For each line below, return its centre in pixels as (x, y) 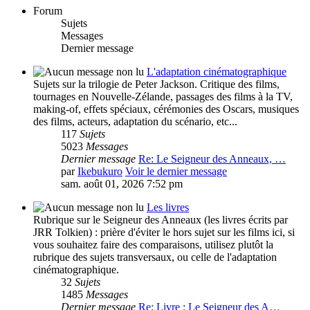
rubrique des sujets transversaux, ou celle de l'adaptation (155, 257)
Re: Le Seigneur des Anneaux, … (212, 159)
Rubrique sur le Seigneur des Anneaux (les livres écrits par (161, 220)
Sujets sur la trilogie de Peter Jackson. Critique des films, (156, 84)
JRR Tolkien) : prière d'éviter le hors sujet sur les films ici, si (164, 232)
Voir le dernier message (176, 172)
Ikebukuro (100, 172)
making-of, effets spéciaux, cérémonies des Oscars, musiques (166, 109)
